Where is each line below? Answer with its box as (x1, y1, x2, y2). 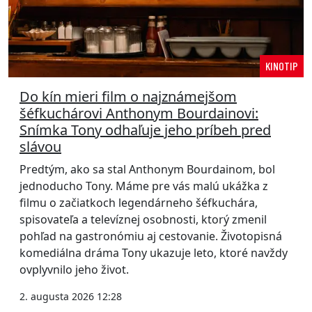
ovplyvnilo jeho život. (19, 262, 129, 278)
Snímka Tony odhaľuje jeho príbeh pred (19, 120, 271, 140)
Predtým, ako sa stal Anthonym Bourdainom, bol (19, 162, 275, 178)
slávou (19, 137, 61, 157)
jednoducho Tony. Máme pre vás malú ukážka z (19, 178, 268, 194)
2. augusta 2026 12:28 (19, 290, 122, 304)
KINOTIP (265, 59, 298, 73)
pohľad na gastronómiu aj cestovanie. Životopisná (19, 228, 282, 244)
